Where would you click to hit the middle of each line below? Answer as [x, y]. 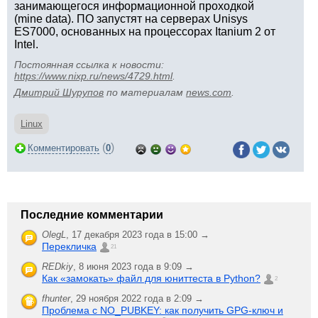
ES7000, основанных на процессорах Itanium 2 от [145, 32]
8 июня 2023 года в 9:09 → [136, 267]
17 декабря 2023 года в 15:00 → [141, 235]
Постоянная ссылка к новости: [89, 65]
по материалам [145, 92]
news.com [209, 92]
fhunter [56, 298]
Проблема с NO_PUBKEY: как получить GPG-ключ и [163, 310]
